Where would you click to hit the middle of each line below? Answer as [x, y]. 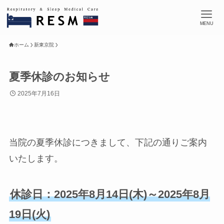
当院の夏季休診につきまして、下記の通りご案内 [108, 142]
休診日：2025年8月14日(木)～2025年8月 [110, 194]
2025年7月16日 [38, 94]
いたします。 [36, 158]
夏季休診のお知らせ [59, 77]
